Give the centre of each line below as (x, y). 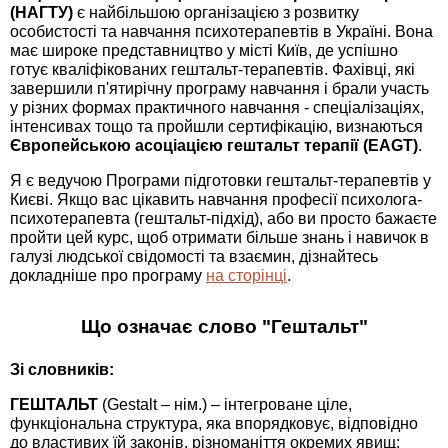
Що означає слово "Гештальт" (224, 327)
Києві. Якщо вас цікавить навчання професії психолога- (216, 200)
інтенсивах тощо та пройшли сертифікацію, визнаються (216, 127)
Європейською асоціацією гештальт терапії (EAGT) (214, 146)
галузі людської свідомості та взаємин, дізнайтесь (194, 257)
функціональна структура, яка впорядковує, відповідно (214, 424)
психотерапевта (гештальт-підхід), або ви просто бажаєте (223, 219)
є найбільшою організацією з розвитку (216, 13)
